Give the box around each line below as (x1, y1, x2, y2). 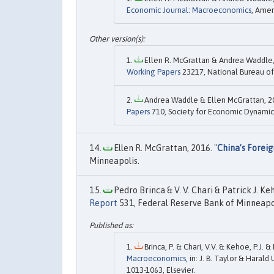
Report (89, 198, 117, 209)
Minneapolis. (89, 156, 139, 166)
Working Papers (127, 67, 180, 77)
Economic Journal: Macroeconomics (127, 5, 251, 15)
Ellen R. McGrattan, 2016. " (112, 143, 217, 154)
